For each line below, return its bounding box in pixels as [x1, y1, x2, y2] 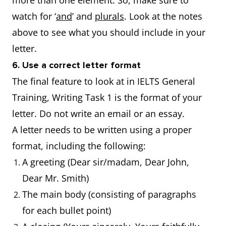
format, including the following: [12, 140, 146, 152]
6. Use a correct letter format [12, 60, 141, 71]
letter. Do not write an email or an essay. [12, 107, 185, 120]
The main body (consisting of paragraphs [22, 188, 196, 200]
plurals [95, 10, 124, 22]
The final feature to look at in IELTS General [12, 75, 195, 87]
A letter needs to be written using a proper [12, 124, 192, 136]
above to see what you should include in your [12, 26, 205, 38]
